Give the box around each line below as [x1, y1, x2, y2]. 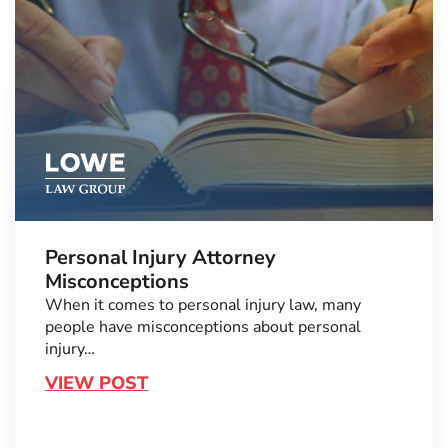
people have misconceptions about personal [45, 316, 361, 339]
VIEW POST [45, 371, 148, 396]
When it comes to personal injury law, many [45, 294, 361, 317]
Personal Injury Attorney [45, 244, 276, 272]
